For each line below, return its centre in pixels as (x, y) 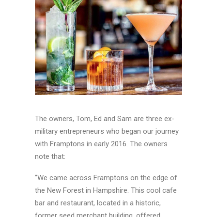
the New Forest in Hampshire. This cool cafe (106, 190)
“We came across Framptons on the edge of (106, 178)
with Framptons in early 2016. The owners (101, 144)
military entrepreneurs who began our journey (107, 131)
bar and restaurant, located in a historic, (98, 203)
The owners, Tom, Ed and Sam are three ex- (105, 119)
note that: (50, 156)
